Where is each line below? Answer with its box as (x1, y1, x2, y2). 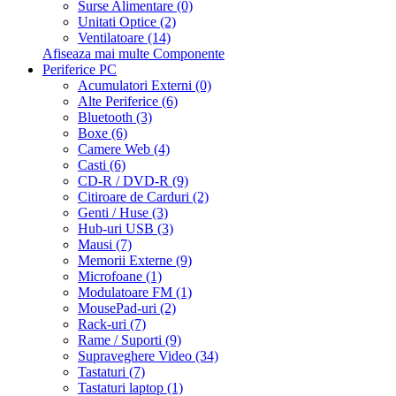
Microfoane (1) (78, 269, 162, 285)
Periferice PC (42, 62, 117, 78)
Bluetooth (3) (78, 110, 152, 126)
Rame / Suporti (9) (78, 332, 181, 348)
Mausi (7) (78, 237, 132, 253)
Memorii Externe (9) (78, 253, 192, 269)
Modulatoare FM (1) (78, 285, 192, 301)
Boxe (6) (78, 126, 127, 141)
